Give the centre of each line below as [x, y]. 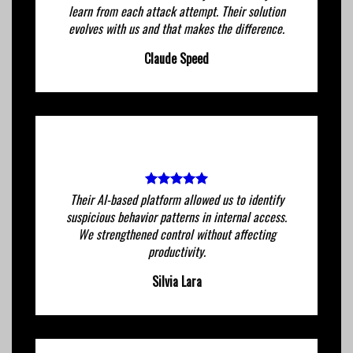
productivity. [176, 251]
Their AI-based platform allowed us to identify [176, 199]
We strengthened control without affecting [176, 234]
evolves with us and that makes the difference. [176, 28]
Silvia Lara [176, 281]
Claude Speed [176, 58]
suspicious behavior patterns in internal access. [176, 216]
